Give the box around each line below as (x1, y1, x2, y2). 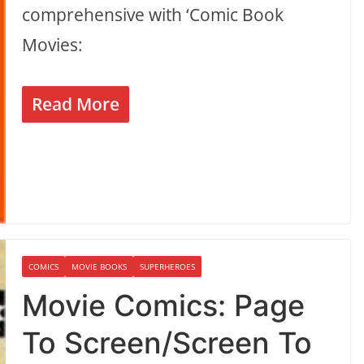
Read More (32, 92, 120, 115)
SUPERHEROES (140, 261, 196, 273)
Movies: (22, 33, 84, 57)
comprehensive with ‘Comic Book (22, 3, 284, 27)
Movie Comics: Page (22, 288, 305, 324)
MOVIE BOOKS (71, 261, 128, 273)
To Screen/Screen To (22, 325, 313, 362)
